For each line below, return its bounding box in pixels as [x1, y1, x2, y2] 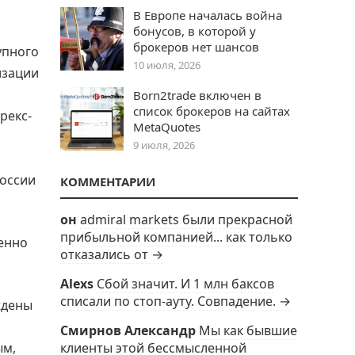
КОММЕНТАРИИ [60, 174, 155, 189]
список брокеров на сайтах [133, 103, 290, 119]
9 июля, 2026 [133, 138, 195, 152]
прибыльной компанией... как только [60, 228, 292, 246]
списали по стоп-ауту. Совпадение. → [60, 292, 291, 310]
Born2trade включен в [133, 87, 261, 103]
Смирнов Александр [60, 322, 196, 339]
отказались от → [60, 246, 163, 263]
